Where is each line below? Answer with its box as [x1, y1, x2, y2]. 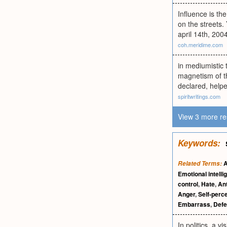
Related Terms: [178, 159, 222, 168]
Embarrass [178, 200, 210, 209]
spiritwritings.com [178, 92, 220, 100]
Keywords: [178, 137, 220, 149]
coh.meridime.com [178, 41, 223, 49]
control [178, 179, 198, 188]
